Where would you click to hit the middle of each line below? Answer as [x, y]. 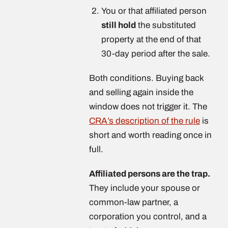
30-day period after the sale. [156, 54]
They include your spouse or [145, 188]
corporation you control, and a [148, 217]
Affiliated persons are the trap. [150, 174]
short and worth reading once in [150, 135]
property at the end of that [151, 39]
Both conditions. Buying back [146, 78]
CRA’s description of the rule [145, 121]
